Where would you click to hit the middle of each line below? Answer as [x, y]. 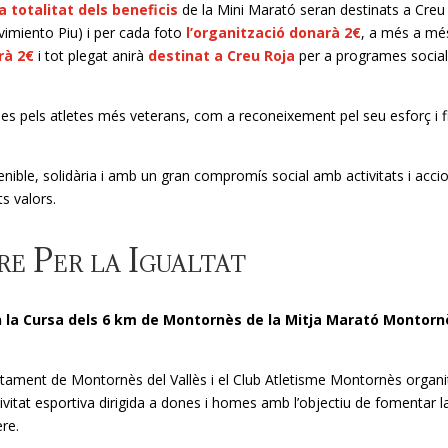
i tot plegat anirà [91, 56]
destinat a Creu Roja [222, 56]
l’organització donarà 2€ [274, 33]
